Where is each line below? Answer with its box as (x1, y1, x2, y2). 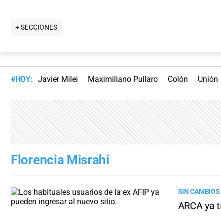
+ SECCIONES (15, 23, 57, 31)
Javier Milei (37, 74, 78, 84)
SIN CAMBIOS (178, 187, 220, 196)
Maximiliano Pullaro (87, 74, 158, 84)
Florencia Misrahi (11, 152, 110, 168)
